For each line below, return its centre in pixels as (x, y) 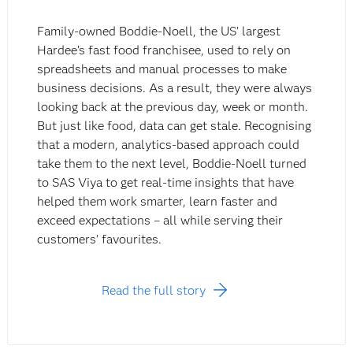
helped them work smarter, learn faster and (158, 202)
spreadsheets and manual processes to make (162, 69)
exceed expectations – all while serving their (160, 221)
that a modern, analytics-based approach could (169, 145)
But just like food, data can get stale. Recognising (175, 126)
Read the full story (154, 291)
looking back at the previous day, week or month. (173, 107)
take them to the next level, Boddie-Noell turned (172, 164)
